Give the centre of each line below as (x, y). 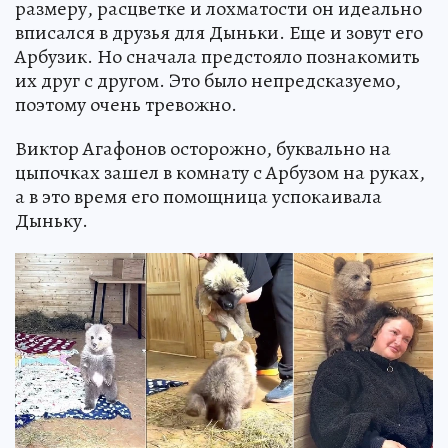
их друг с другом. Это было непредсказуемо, (208, 80)
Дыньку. (51, 220)
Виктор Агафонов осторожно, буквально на (203, 148)
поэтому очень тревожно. (126, 104)
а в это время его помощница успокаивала (198, 196)
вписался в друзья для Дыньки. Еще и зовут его (219, 32)
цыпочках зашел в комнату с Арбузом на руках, (220, 172)
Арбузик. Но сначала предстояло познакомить (217, 56)
